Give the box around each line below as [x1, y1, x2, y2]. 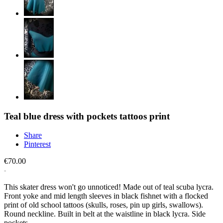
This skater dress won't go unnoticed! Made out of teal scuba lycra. [4, 183, 214, 192]
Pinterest [24, 140, 51, 149]
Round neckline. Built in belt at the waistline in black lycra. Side [4, 210, 206, 219]
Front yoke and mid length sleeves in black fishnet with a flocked [4, 192, 208, 201]
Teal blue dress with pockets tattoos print [4, 111, 170, 121]
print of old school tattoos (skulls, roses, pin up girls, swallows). [4, 201, 203, 210]
